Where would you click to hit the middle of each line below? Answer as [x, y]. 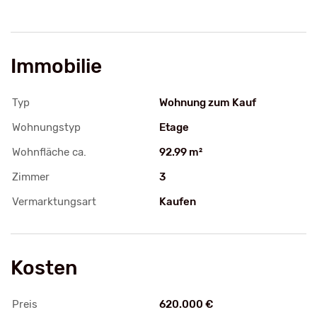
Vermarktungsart [54, 202]
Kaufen [178, 202]
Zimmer [31, 177]
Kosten [44, 268]
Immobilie [56, 67]
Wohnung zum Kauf [208, 103]
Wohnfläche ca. [49, 152]
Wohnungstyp [46, 128]
